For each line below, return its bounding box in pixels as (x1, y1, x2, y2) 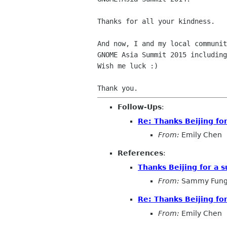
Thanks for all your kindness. (97, 17, 215, 25)
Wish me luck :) (97, 62, 158, 70)
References (118, 149, 163, 158)
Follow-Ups (118, 103, 162, 111)
